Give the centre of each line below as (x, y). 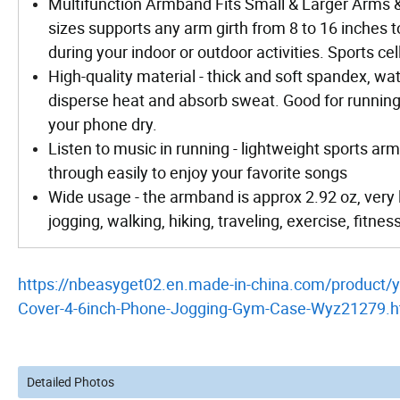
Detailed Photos (71, 381)
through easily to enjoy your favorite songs (198, 172)
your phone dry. (103, 124)
